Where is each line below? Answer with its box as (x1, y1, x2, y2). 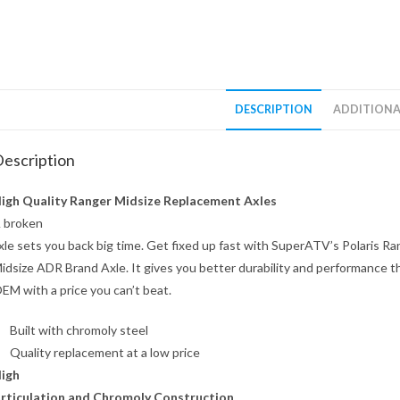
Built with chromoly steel (10, 322, 148, 337)
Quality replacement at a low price (10, 345, 200, 360)
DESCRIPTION (235, 103, 312, 116)
